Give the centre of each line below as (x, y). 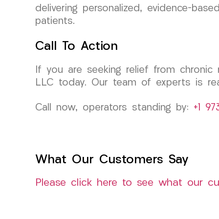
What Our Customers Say (112, 160)
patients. (55, 21)
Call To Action (77, 46)
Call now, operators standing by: (114, 108)
